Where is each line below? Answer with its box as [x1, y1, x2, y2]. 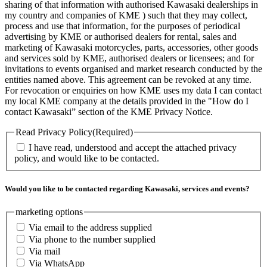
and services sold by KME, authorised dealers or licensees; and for [5, 53, 254, 64]
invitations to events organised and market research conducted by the [5, 64, 262, 74]
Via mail [29, 246, 60, 256]
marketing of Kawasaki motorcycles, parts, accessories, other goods [5, 42, 258, 53]
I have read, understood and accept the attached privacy [29, 142, 237, 153]
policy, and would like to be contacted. [14, 153, 159, 163]
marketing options [15, 207, 83, 218]
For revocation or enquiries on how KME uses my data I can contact [5, 85, 262, 96]
